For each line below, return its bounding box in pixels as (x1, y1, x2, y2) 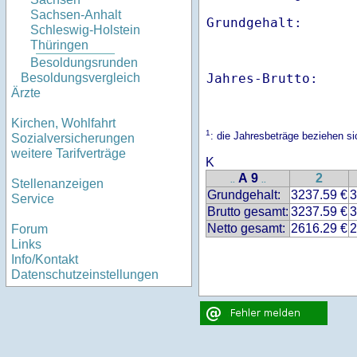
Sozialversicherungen (11, 131, 135, 146)
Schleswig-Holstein (30, 23, 140, 37)
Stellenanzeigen (11, 177, 104, 191)
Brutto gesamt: (207, 205, 288, 219)
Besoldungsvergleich (21, 71, 140, 85)
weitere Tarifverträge (11, 147, 126, 161)
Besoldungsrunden (30, 56, 138, 70)
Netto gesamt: (207, 222, 285, 236)
